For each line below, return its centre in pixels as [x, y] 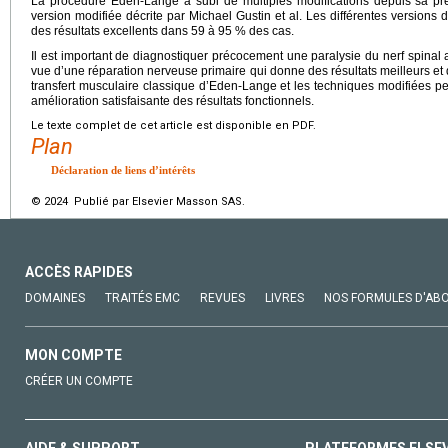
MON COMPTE [73, 355]
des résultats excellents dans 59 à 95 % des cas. [162, 31]
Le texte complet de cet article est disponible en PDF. [173, 126]
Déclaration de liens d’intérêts [123, 170]
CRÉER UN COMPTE [79, 381]
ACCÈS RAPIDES [79, 272]
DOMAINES [55, 298]
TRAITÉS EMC [142, 298]
